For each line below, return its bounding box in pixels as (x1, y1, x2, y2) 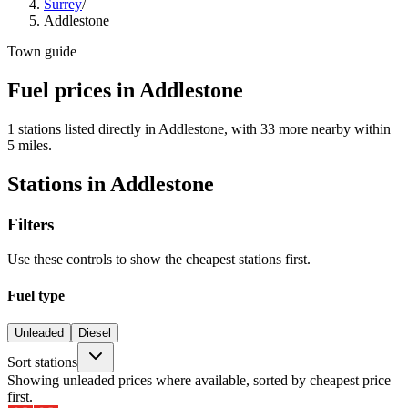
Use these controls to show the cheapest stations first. (7, 251, 311, 268)
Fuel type (7, 287, 65, 303)
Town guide (7, 44, 76, 59)
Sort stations (7, 353, 77, 370)
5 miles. (7, 137, 52, 153)
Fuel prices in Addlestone (7, 77, 243, 102)
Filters (7, 214, 54, 234)
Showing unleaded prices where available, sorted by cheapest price (7, 372, 391, 388)
